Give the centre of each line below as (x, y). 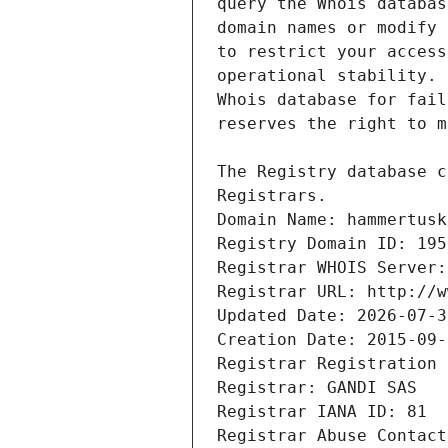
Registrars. (272, 196)
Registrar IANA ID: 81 (322, 412)
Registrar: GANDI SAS (317, 388)
